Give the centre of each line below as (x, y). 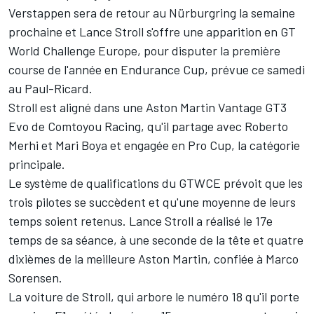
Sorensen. (35, 278)
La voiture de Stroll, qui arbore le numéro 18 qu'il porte (154, 297)
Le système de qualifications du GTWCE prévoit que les (156, 183)
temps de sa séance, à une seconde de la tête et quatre (156, 240)
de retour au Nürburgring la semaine (197, 13)
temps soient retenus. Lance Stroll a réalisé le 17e (141, 221)
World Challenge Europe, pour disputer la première (144, 51)
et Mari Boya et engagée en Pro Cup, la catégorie (169, 145)
